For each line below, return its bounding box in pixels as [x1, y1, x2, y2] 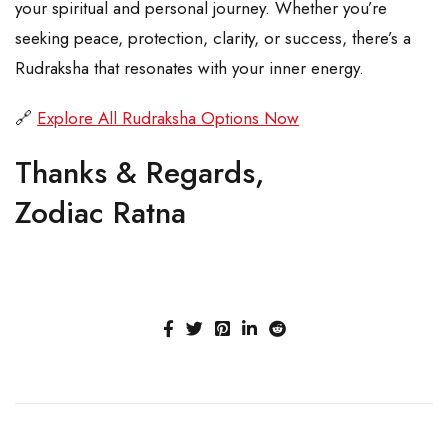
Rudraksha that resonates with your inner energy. [15, 56, 364, 81]
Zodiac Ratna [15, 191, 186, 235]
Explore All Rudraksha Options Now [37, 106, 299, 131]
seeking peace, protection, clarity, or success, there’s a [15, 26, 411, 51]
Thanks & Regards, [15, 151, 264, 195]
